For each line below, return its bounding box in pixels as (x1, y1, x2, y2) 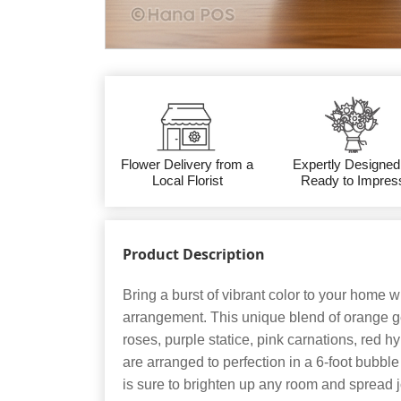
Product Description (123, 244, 265, 264)
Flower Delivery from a (121, 157, 254, 172)
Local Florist (151, 173, 223, 188)
